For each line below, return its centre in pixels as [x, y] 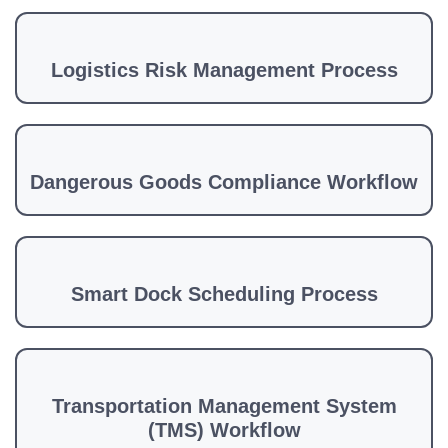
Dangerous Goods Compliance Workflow [224, 182]
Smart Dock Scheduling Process [224, 294]
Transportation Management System [224, 406]
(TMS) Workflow [224, 430]
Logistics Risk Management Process [224, 70]
